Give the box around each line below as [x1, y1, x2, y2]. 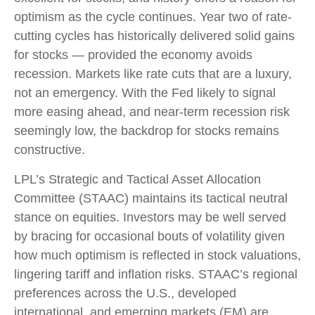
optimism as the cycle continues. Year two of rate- [14, 10, 292, 25]
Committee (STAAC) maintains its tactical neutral [14, 191, 288, 206]
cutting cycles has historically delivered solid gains [14, 29, 295, 44]
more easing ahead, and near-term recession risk [14, 105, 290, 120]
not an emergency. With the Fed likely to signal [14, 86, 276, 101]
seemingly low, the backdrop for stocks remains [14, 124, 279, 139]
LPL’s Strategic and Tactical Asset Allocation [14, 172, 261, 187]
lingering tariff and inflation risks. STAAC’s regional [14, 267, 297, 282]
